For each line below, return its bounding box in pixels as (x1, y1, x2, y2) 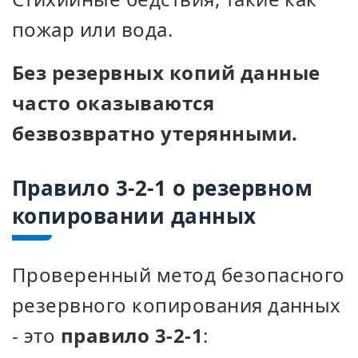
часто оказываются (12, 89, 215, 116)
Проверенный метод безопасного (12, 261, 345, 288)
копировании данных (12, 201, 257, 230)
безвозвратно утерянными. (12, 120, 298, 146)
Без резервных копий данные (12, 59, 320, 86)
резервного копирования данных (12, 292, 341, 318)
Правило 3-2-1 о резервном (12, 173, 313, 202)
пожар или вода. (12, 16, 173, 42)
